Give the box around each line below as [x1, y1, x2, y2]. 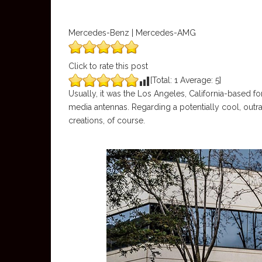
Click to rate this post [68, 61, 148, 71]
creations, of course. [68, 116, 145, 125]
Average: [178, 75, 215, 85]
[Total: [150, 75, 174, 85]
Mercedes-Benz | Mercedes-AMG [68, 28, 196, 37]
